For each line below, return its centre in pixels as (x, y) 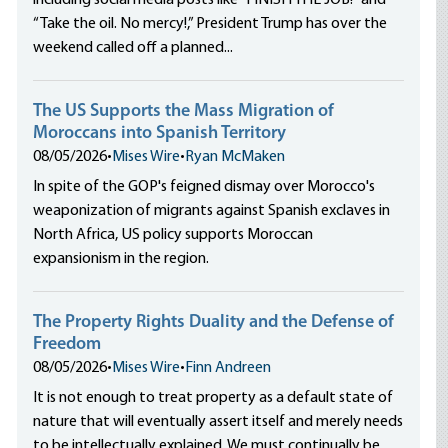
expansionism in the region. (123, 259)
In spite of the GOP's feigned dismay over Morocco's (204, 187)
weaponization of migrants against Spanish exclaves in (212, 211)
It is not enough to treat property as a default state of (213, 398)
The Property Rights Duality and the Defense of (214, 322)
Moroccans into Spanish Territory (160, 133)
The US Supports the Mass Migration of (184, 111)
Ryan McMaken (235, 157)
